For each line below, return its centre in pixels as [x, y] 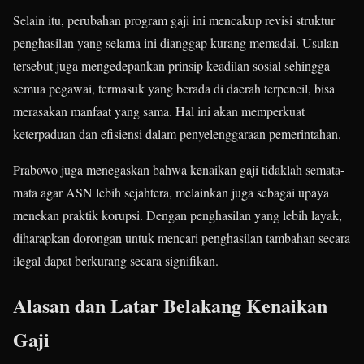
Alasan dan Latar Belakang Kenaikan [170, 305]
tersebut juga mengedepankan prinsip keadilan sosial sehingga [171, 66]
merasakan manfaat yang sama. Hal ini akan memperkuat [159, 111]
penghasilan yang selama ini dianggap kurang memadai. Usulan [176, 43]
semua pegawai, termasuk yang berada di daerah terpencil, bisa [174, 89]
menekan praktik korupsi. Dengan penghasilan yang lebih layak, [178, 215]
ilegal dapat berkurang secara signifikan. [116, 261]
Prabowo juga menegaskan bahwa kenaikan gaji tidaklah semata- [179, 170]
